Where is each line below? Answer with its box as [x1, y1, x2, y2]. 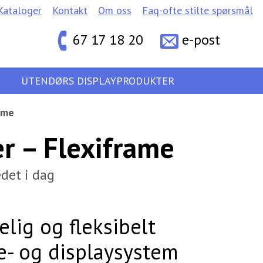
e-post [182, 30, 221, 49]
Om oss [98, 4, 131, 17]
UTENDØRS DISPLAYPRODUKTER [21, 73, 174, 87]
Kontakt [52, 4, 87, 17]
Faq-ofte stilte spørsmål [142, 4, 253, 17]
